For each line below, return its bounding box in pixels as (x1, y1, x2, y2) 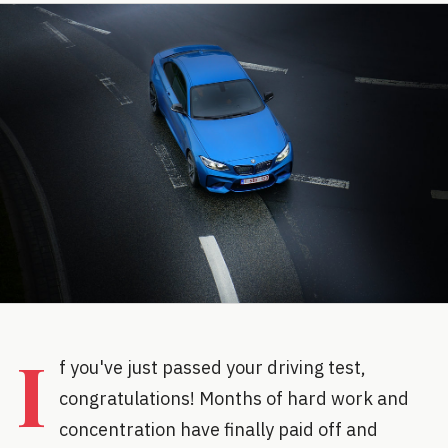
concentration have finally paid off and (59, 417, 378, 441)
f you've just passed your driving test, (59, 355, 366, 379)
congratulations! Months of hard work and (59, 386, 409, 410)
